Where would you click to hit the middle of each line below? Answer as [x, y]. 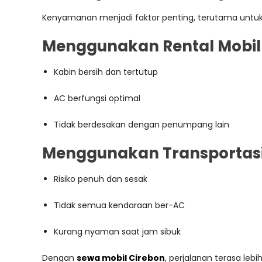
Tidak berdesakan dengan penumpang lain [142, 125]
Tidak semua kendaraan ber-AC [119, 205]
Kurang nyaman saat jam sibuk [117, 232]
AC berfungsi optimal [97, 98]
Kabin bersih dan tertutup [106, 72]
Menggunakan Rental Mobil [151, 46]
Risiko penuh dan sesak [101, 179]
